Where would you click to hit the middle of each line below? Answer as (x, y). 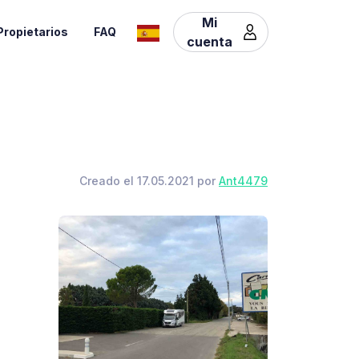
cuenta (209, 41)
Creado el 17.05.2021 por (149, 181)
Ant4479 (243, 181)
